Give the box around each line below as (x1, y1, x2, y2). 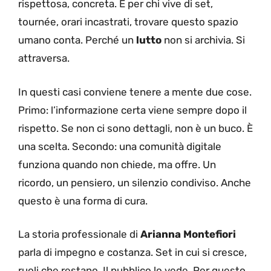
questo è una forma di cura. (18, 194, 148, 207)
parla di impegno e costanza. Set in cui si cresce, (18, 246, 247, 259)
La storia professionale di (18, 228, 140, 241)
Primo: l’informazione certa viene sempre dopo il (18, 103, 247, 116)
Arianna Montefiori (140, 228, 236, 241)
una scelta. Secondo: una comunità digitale (18, 140, 221, 152)
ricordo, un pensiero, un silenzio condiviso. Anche (18, 176, 251, 189)
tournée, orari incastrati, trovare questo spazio (18, 16, 238, 28)
